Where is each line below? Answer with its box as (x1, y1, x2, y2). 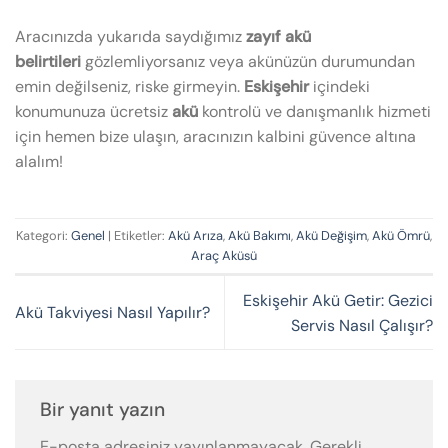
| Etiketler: (105, 226, 168, 244)
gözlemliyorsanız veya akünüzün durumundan (81, 50, 415, 72)
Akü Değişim (296, 226, 367, 244)
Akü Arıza (168, 226, 223, 244)
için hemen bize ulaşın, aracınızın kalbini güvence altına (15, 125, 416, 147)
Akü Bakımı (228, 226, 291, 244)
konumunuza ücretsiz (15, 100, 172, 122)
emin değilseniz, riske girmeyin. (15, 75, 244, 97)
